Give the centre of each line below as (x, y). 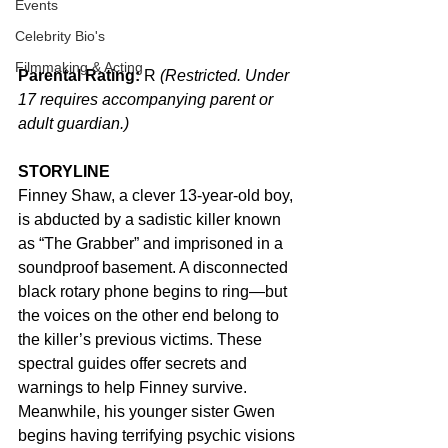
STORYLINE (64, 171)
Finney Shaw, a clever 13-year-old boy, (157, 195)
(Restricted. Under (226, 75)
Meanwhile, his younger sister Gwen (148, 411)
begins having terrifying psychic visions (158, 435)
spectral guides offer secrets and (134, 363)
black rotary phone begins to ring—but (154, 291)
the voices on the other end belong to (150, 315)
